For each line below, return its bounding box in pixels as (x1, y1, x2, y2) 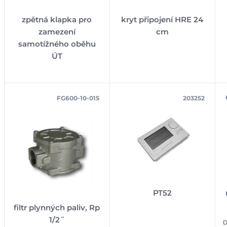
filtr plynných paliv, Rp (14, 202, 100, 212)
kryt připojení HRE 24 (121, 14, 204, 24)
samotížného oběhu (18, 39, 96, 49)
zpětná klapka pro (22, 14, 92, 24)
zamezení (38, 26, 75, 36)
